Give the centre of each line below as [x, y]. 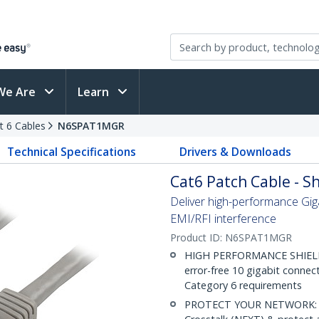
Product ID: [198, 237]
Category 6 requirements [243, 285]
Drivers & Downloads [235, 152]
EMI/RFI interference [223, 219]
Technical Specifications [72, 152]
